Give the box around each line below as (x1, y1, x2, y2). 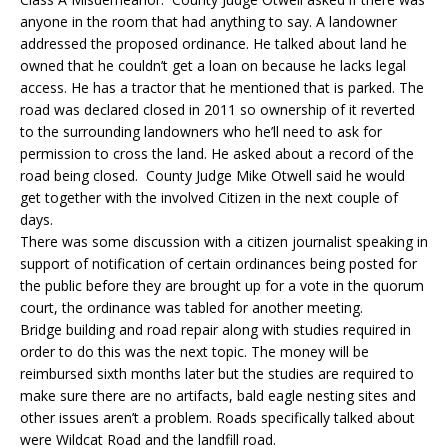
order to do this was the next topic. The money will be (20, 341, 369, 361)
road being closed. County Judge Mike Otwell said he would (20, 165, 405, 185)
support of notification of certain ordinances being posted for (20, 253, 417, 273)
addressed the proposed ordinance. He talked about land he (20, 33, 407, 53)
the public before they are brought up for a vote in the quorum (20, 275, 424, 295)
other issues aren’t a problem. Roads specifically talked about (20, 407, 415, 427)
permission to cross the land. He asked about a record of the (20, 143, 414, 163)
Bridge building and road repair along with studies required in (20, 319, 411, 339)
